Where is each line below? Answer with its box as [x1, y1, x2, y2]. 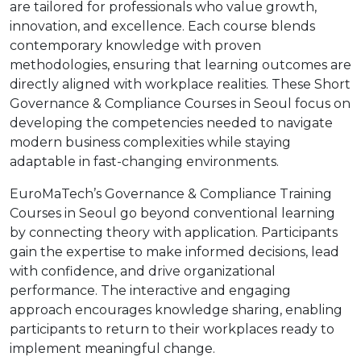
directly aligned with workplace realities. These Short [10, 77, 351, 92]
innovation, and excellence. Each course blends [10, 19, 315, 34]
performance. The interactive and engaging [10, 283, 291, 298]
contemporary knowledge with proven [10, 38, 261, 53]
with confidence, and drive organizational [10, 263, 276, 279]
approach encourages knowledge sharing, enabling [10, 302, 342, 317]
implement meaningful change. [10, 341, 215, 356]
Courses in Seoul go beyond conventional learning [10, 205, 335, 221]
